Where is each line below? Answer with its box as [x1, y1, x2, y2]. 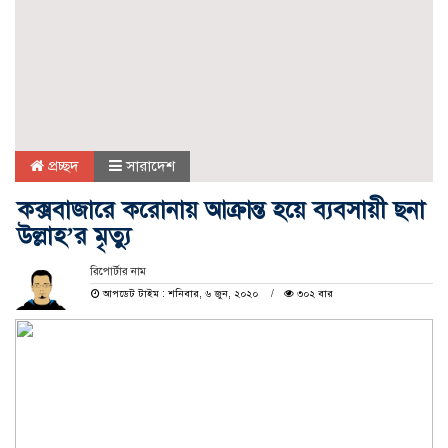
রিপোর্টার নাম [89, 264, 146, 278]
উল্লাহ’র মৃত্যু [17, 220, 131, 251]
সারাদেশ [126, 156, 175, 175]
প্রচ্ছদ [44, 156, 79, 175]
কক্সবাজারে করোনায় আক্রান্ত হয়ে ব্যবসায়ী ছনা [17, 194, 425, 225]
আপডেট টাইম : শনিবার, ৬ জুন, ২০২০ [99, 286, 261, 300]
